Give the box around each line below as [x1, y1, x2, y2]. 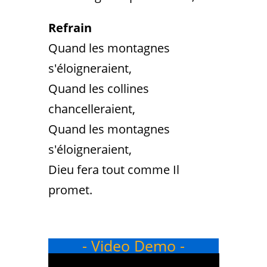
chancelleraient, [48, 101, 135, 117]
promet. [48, 182, 92, 198]
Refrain [48, 20, 92, 36]
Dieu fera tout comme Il [48, 162, 179, 178]
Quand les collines [48, 80, 149, 97]
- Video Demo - [82, 235, 185, 256]
